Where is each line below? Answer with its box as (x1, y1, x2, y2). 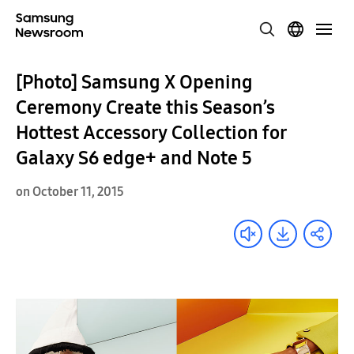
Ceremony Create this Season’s (16, 96, 275, 119)
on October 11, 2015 (16, 184, 124, 199)
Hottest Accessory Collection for (16, 122, 287, 144)
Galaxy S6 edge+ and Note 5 (16, 147, 252, 169)
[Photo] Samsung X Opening (16, 71, 253, 93)
